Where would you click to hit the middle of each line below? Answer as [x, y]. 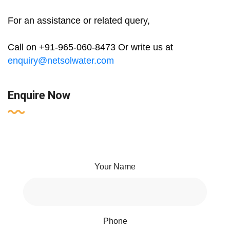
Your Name [115, 167]
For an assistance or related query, [79, 21]
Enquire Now [39, 95]
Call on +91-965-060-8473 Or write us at [90, 47]
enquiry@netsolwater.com [61, 61]
